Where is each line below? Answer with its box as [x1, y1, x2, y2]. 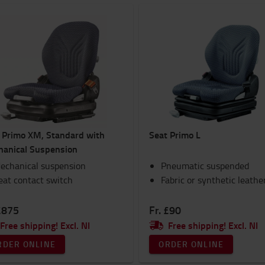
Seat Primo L [149, 128, 201, 141]
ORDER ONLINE [159, 238, 224, 250]
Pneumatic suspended [161, 159, 250, 172]
